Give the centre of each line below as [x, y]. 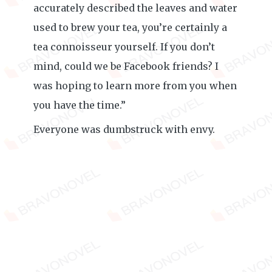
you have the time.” [80, 105]
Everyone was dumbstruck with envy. [124, 129]
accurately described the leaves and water [135, 8]
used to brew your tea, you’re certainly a [130, 27]
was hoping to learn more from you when [135, 86]
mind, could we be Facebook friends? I [126, 66]
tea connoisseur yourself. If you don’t [124, 47]
